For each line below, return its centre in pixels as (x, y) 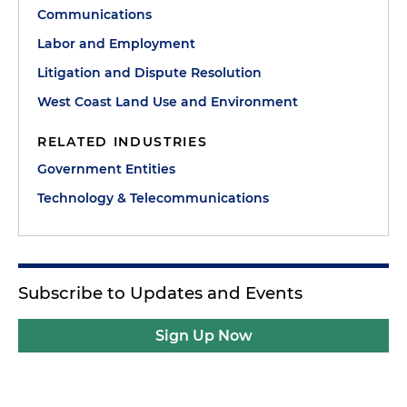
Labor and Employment (116, 44)
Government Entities (106, 169)
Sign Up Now (203, 336)
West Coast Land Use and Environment (168, 102)
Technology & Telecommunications (153, 198)
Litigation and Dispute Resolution (149, 73)
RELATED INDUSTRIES (123, 142)
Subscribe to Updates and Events (160, 293)
